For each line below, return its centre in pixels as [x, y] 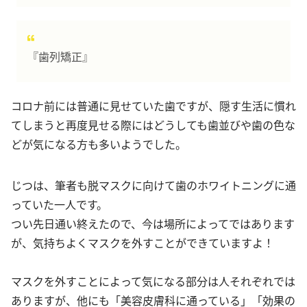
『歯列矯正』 [60, 57]
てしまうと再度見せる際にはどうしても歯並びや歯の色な [153, 125]
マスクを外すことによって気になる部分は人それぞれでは [153, 281]
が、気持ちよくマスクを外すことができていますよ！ [143, 243]
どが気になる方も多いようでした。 [99, 144]
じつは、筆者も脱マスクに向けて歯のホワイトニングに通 [153, 185]
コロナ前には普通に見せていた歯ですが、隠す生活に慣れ [153, 106]
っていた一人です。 [59, 205]
